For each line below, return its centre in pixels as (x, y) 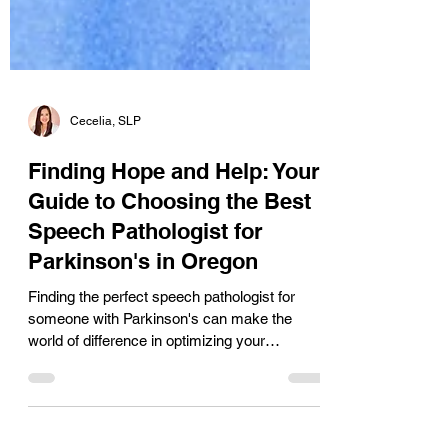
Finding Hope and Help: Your (174, 223)
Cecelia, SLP (105, 173)
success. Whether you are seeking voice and (175, 414)
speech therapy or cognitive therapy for (155, 436)
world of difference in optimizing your (146, 392)
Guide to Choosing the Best (169, 253)
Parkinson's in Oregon (143, 313)
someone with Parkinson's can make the (160, 370)
